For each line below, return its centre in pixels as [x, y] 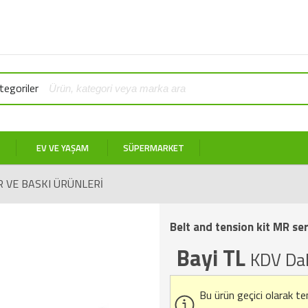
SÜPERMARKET [154, 147]
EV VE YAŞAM [62, 147]
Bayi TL [213, 258]
